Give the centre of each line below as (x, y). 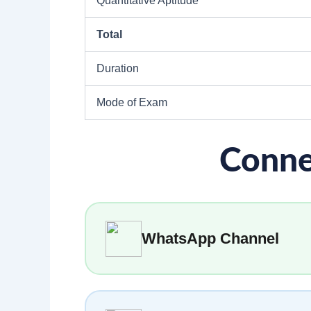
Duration (118, 69)
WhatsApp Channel (210, 238)
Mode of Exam (132, 103)
